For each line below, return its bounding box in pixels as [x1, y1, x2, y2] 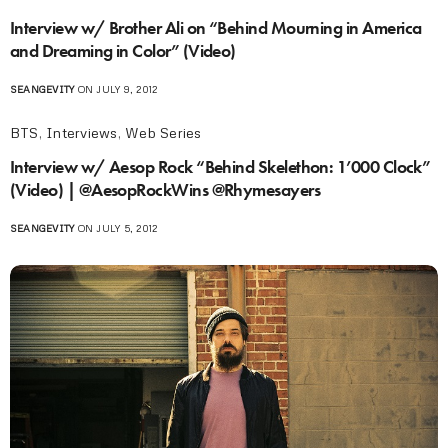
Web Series [125, 123, 202, 141]
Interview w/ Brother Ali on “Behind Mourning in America [10, 15, 422, 39]
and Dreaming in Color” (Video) [10, 38, 236, 62]
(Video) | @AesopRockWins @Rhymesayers [10, 177, 321, 201]
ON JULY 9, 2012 [74, 82, 158, 95]
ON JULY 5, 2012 [74, 221, 158, 234]
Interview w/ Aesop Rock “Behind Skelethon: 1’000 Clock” [10, 154, 431, 178]
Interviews [46, 123, 118, 141]
